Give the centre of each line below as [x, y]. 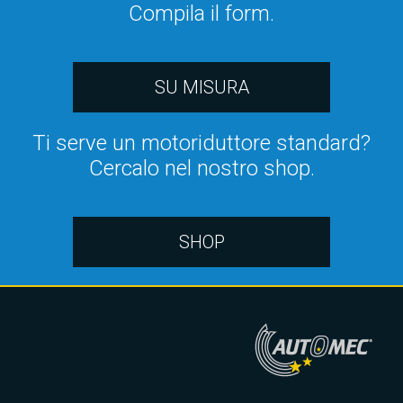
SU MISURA [201, 87]
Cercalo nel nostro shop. [201, 168]
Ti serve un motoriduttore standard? [201, 143]
